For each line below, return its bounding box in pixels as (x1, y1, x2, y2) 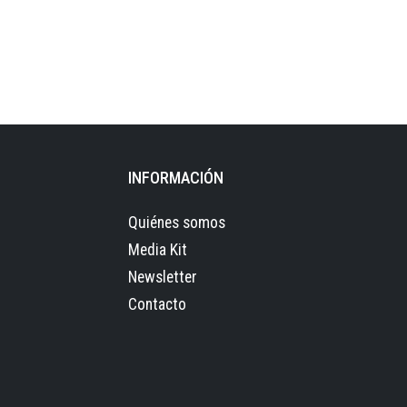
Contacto (128, 294, 186, 313)
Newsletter (128, 267, 197, 286)
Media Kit (128, 240, 187, 259)
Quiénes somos (128, 213, 225, 232)
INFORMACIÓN (128, 167, 223, 187)
